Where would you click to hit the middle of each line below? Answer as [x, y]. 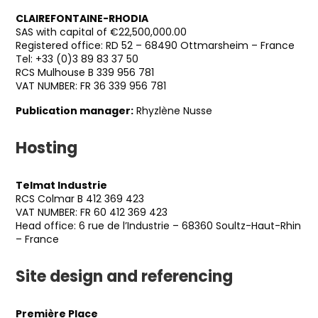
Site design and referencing [124, 276]
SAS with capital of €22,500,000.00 [101, 32]
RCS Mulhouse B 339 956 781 [85, 72]
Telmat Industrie [61, 185]
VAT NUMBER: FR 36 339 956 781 [91, 86]
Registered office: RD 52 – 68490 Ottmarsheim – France [155, 45]
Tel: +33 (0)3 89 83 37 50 [77, 59]
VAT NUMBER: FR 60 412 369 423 [92, 212]
